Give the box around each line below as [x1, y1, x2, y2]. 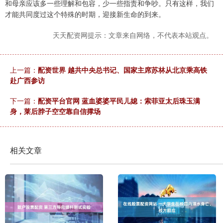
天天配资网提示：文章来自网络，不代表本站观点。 [53, 30, 213, 40]
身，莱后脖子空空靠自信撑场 [10, 106, 101, 116]
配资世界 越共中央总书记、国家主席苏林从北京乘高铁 [38, 65, 207, 75]
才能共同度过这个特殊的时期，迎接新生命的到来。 [5, 9, 165, 19]
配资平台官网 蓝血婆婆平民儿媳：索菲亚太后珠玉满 [38, 96, 200, 106]
